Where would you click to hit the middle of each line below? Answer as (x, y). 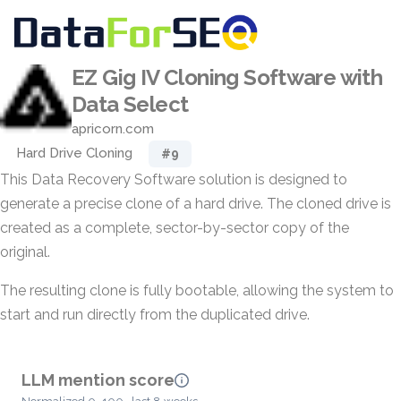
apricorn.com (113, 129)
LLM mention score (98, 380)
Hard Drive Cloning (74, 153)
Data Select (130, 104)
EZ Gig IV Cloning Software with (227, 77)
